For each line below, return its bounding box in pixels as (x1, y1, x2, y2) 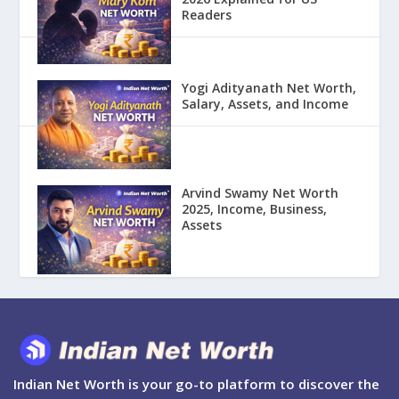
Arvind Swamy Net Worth (182, 184, 339, 202)
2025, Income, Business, (182, 200, 328, 218)
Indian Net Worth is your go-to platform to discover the (13, 375, 379, 394)
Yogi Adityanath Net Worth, (182, 79, 357, 97)
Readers (182, 6, 232, 24)
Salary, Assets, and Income (182, 95, 349, 113)
